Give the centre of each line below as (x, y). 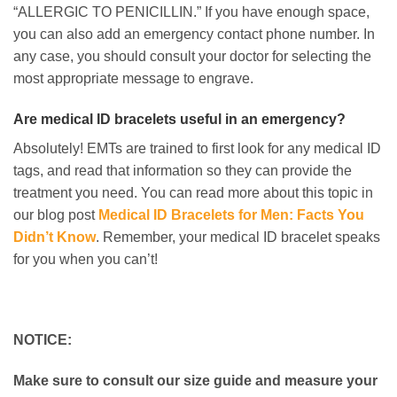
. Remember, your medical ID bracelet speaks (238, 237)
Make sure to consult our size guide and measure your (195, 381)
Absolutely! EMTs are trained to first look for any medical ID (197, 148)
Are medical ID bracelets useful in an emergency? (179, 119)
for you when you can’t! (86, 259)
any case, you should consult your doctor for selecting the (192, 57)
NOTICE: (43, 340)
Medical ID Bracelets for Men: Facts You (231, 214)
